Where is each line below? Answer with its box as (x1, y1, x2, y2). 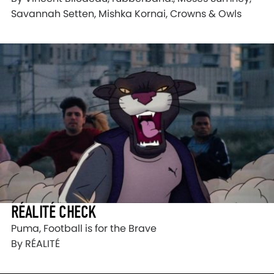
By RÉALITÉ (11, 236, 60, 251)
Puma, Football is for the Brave (11, 221, 157, 235)
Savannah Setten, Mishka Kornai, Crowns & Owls (11, 7, 242, 21)
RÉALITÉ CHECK (11, 201, 97, 222)
